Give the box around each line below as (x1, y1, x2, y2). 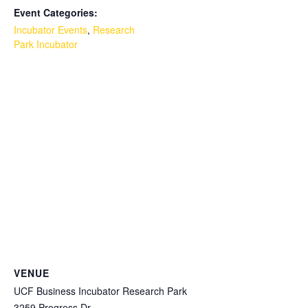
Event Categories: (14, 5, 98, 19)
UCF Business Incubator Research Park (14, 283, 187, 298)
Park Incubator (14, 36, 78, 51)
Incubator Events (14, 22, 87, 36)
